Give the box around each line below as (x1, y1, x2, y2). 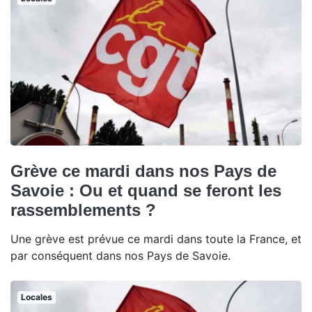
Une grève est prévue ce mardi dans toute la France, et (10, 232, 302, 247)
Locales (20, 292, 52, 303)
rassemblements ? (10, 201, 156, 220)
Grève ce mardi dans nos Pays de (10, 162, 276, 181)
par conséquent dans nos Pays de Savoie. (10, 249, 231, 263)
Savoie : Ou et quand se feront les (10, 181, 281, 201)
